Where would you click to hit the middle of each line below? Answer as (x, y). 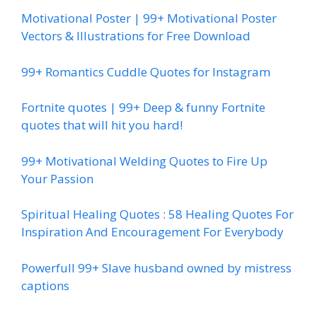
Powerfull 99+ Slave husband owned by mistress (156, 267)
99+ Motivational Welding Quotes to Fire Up (144, 161)
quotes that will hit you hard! (102, 125)
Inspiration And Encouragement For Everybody (152, 232)
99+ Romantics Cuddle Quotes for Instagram (146, 71)
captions (45, 285)
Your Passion (57, 178)
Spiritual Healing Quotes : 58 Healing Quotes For (157, 214)
